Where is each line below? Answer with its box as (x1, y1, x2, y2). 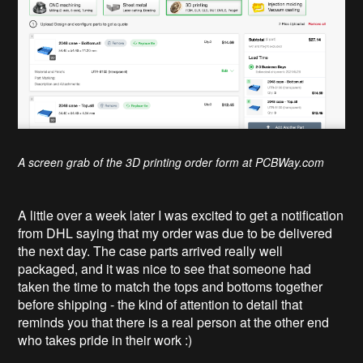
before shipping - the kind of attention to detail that (18, 294, 303, 314)
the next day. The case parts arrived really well (18, 241, 284, 260)
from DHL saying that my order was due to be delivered (18, 223, 333, 242)
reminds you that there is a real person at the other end (18, 312, 330, 331)
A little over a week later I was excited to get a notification (18, 205, 344, 224)
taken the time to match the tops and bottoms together (18, 276, 323, 296)
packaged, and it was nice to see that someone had (18, 258, 312, 278)
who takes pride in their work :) (18, 330, 193, 349)
